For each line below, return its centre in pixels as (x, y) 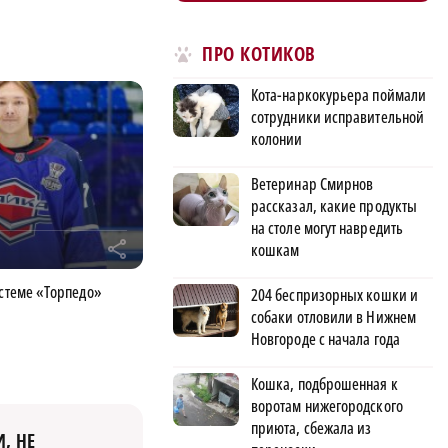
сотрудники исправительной (338, 116)
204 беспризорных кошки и (334, 294)
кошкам (275, 249)
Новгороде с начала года (325, 338)
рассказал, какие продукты (334, 205)
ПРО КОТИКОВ (259, 54)
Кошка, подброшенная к (324, 383)
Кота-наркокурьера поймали (339, 94)
